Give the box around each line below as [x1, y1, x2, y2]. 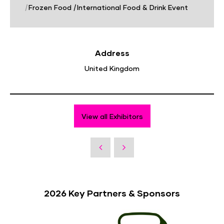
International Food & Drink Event [75, 3, 188, 12]
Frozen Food [26, 3, 71, 12]
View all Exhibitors [81, 111, 143, 120]
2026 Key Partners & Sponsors [44, 187, 180, 199]
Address [94, 48, 129, 58]
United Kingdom [84, 64, 139, 73]
